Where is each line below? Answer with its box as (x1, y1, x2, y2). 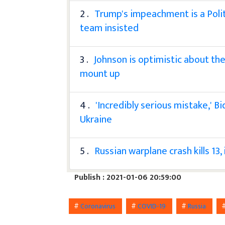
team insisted (80, 19, 139, 37)
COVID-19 (138, 200, 168, 212)
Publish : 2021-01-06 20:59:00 (74, 170, 182, 184)
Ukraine (80, 110, 113, 128)
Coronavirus (80, 200, 118, 212)
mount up (80, 65, 121, 82)
